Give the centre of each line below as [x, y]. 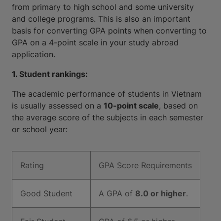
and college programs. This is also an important [101, 19]
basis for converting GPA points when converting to [109, 31]
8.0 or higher [161, 193]
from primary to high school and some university [103, 7]
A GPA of [117, 193]
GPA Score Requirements [145, 165]
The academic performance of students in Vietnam [107, 94]
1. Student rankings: [50, 74]
